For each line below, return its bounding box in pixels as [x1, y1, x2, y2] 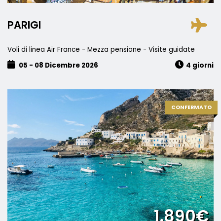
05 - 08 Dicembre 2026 [17, 61, 98, 70]
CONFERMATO [171, 104, 212, 111]
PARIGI [7, 17, 41, 32]
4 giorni [186, 61, 214, 70]
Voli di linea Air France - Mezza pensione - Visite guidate [7, 45, 195, 54]
